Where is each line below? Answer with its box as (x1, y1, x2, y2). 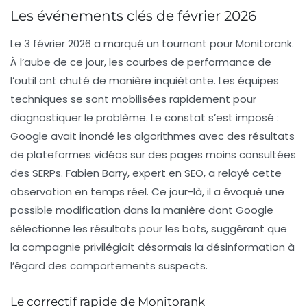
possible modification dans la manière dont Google (10, 203, 273, 218)
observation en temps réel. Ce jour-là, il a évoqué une (10, 184, 284, 199)
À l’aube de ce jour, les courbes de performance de (10, 55, 271, 70)
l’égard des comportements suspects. (10, 258, 208, 273)
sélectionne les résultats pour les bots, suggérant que (10, 221, 287, 236)
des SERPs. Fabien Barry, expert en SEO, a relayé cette (10, 166, 282, 181)
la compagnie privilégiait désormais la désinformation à (10, 240, 295, 255)
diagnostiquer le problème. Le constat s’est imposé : (10, 110, 279, 125)
